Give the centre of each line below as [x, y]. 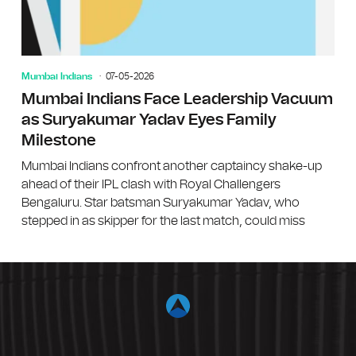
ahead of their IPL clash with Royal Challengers [151, 184]
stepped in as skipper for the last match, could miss [163, 221]
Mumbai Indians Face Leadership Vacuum [177, 99]
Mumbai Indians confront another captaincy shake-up [171, 166]
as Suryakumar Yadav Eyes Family [149, 120]
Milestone [58, 140]
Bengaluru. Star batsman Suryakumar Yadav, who [160, 202]
